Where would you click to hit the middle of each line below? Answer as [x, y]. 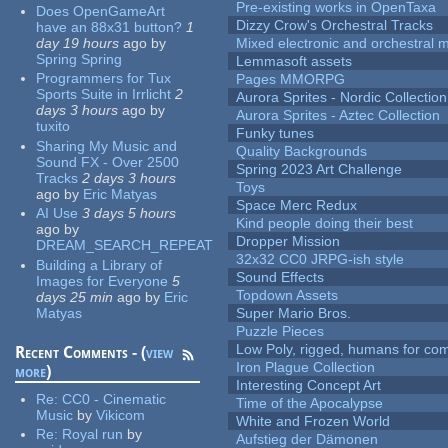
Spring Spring [79, 58]
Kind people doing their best [325, 223]
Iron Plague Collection [306, 367]
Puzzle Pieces [280, 331]
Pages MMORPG [291, 79]
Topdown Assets [287, 295]
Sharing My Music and [107, 145]
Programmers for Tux [104, 78]
